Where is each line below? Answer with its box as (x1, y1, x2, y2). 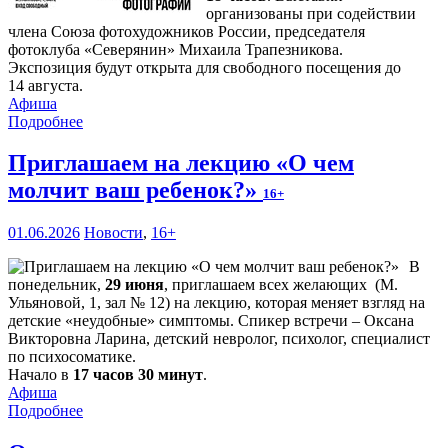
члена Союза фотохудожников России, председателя (8, 22, 365, 40)
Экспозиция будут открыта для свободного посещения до (8, 58, 401, 76)
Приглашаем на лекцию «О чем (8, 150, 354, 177)
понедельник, (8, 276, 105, 294)
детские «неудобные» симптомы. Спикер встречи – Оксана (8, 312, 414, 330)
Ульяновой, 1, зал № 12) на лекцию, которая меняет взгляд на (8, 294, 425, 312)
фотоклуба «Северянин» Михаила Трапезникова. (8, 40, 347, 58)
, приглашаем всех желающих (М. (164, 276, 398, 294)
